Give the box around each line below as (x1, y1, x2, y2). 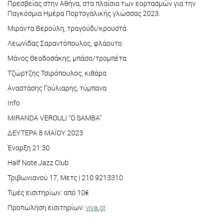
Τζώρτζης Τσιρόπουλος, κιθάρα (7, 68, 107, 78)
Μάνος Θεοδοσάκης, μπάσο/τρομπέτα (7, 53, 126, 63)
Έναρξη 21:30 (7, 143, 50, 153)
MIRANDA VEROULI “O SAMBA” (7, 113, 103, 123)
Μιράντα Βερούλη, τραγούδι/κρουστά (7, 23, 126, 33)
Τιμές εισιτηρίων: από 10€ (7, 188, 89, 198)
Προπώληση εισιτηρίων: (7, 203, 86, 213)
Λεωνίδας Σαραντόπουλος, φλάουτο (7, 38, 122, 48)
